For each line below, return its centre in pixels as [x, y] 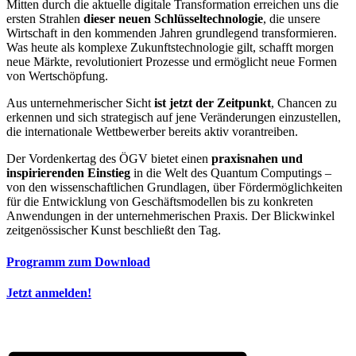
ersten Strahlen [45, 19]
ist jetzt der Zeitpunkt [213, 103]
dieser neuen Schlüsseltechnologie [173, 19]
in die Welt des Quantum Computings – [231, 173]
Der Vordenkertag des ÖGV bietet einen [109, 159]
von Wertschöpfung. [57, 76]
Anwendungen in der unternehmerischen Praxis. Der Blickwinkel [170, 216]
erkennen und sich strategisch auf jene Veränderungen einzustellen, [174, 118]
